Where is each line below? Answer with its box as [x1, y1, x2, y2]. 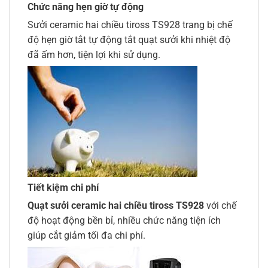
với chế [204, 200, 236, 212]
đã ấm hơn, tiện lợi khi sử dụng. [28, 49, 160, 61]
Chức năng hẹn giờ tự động [28, 1, 144, 13]
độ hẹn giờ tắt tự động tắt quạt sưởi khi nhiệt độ [28, 34, 230, 46]
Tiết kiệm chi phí [28, 181, 99, 193]
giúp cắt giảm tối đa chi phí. [28, 230, 145, 242]
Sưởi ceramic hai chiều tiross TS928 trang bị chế [28, 19, 232, 31]
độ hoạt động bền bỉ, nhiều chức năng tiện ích [28, 215, 221, 227]
